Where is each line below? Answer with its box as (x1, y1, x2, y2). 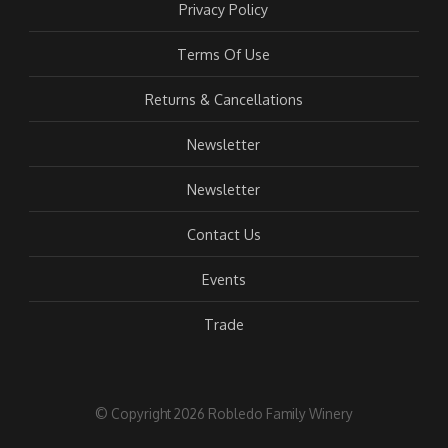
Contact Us (186, 224, 261, 243)
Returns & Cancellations (144, 89, 303, 108)
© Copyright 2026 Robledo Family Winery (94, 405, 353, 423)
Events (201, 269, 246, 288)
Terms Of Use (177, 44, 271, 63)
